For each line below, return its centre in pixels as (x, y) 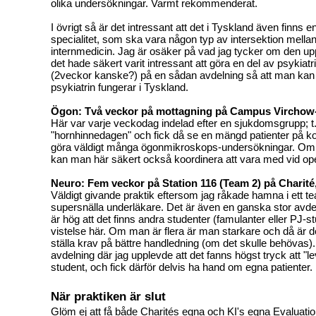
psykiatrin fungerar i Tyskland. (120, 87)
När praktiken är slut (108, 296)
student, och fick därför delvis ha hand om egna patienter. (182, 267)
